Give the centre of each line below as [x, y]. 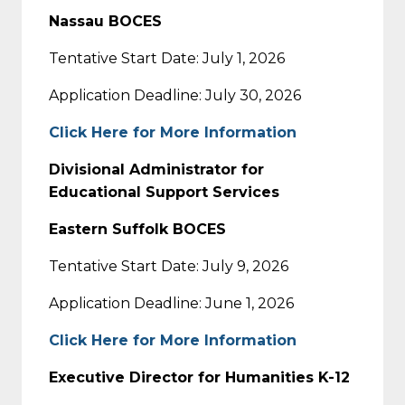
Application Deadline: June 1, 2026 [171, 303]
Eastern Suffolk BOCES [137, 229]
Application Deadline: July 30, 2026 [175, 95]
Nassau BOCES [105, 21]
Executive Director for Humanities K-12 [199, 377]
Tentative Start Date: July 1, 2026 [167, 58]
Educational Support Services [164, 192]
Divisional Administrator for [156, 169]
